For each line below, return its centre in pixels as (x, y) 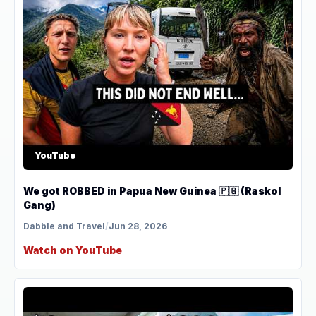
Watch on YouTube (73, 250)
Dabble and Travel (64, 226)
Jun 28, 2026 (138, 226)
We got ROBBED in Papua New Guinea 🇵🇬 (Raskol (152, 191)
